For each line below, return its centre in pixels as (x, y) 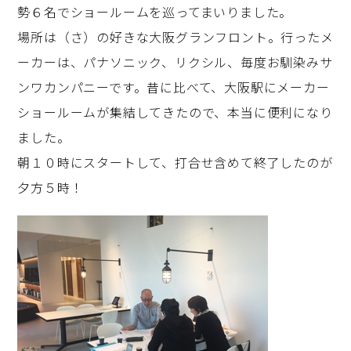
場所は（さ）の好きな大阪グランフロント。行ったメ (175, 37)
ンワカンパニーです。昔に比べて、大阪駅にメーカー (174, 87)
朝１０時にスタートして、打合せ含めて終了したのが (175, 162)
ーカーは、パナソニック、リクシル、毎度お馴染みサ (175, 62)
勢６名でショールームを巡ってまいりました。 (155, 12)
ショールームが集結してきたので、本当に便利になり (175, 112)
